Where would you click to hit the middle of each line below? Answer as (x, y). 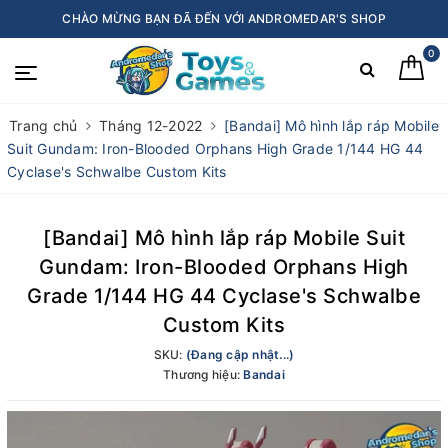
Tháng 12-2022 (151, 125)
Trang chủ (43, 125)
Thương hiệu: (203, 374)
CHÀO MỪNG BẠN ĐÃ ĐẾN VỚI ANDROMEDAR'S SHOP (224, 18)
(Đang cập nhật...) (240, 354)
